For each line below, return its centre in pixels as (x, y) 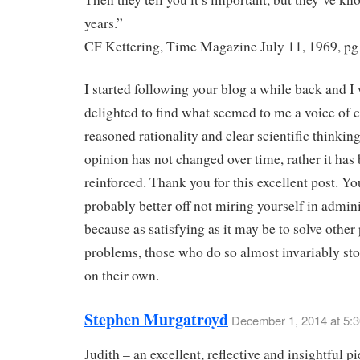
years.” (104, 23)
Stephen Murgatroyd (156, 319)
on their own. (122, 275)
